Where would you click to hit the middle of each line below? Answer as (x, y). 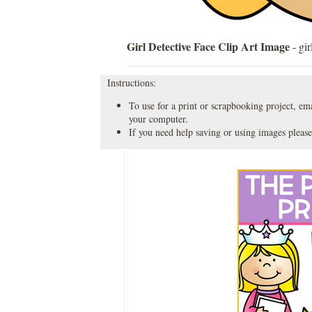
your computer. (158, 119)
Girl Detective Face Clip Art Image (209, 46)
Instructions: (128, 83)
